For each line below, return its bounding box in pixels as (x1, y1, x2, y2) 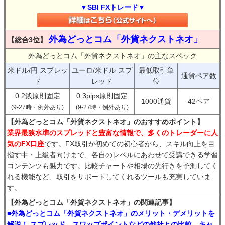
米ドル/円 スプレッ (7, 66, 68, 75)
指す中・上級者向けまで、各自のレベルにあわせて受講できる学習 (7, 151, 218, 159)
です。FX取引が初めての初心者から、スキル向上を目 (44, 140, 215, 148)
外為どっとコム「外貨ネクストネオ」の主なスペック (28, 52, 197, 60)
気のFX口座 (7, 140, 44, 148)
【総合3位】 (8, 36, 47, 44)
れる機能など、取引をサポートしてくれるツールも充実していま (7, 173, 211, 181)
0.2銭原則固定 (15, 92, 60, 100)
